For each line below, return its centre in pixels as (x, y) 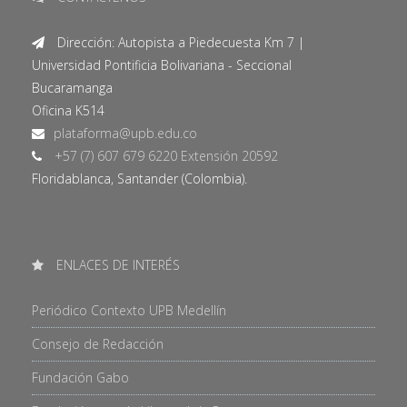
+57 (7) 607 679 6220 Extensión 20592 (164, 156)
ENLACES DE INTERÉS (116, 265)
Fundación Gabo (80, 378)
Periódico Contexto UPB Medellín (129, 311)
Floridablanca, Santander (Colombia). (139, 179)
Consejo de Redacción (98, 344)
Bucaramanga (72, 88)
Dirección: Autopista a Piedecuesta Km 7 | (179, 43)
